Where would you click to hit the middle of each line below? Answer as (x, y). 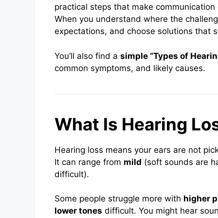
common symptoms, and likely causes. (130, 68)
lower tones (78, 211)
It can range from (89, 162)
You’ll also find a (87, 56)
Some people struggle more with (119, 199)
